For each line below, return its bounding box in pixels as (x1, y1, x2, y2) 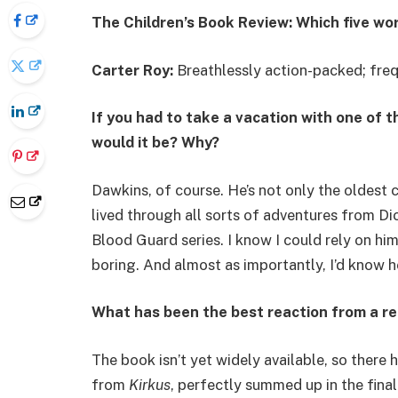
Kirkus (129, 375, 171, 394)
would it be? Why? (92, 133, 219, 152)
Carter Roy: (92, 60, 177, 79)
